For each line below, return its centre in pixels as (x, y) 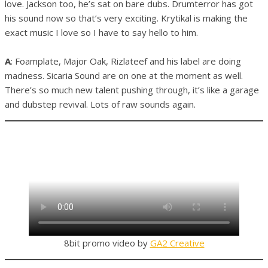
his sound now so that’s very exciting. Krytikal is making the (126, 18)
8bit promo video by (107, 243)
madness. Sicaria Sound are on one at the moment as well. (124, 75)
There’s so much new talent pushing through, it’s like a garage (132, 89)
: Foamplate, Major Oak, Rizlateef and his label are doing (126, 61)
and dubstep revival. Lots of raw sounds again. (100, 104)
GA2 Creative (177, 243)
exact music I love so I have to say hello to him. (101, 32)
